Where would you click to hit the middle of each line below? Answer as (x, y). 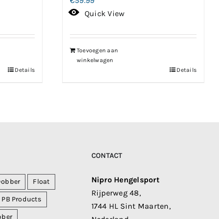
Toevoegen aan (98, 50)
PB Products (22, 199)
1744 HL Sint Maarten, (131, 206)
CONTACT (107, 155)
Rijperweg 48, (116, 193)
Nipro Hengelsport (125, 180)
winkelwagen (95, 60)
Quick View (105, 13)
